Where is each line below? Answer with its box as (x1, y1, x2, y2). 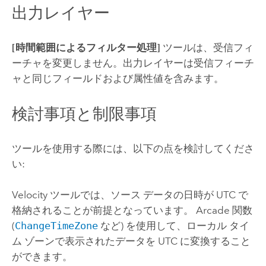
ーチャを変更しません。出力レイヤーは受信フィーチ (11, 57, 254, 69)
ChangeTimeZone (14, 220, 98, 232)
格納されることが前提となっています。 (11, 204, 196, 217)
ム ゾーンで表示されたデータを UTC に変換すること (11, 235, 251, 248)
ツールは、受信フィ (160, 42, 254, 54)
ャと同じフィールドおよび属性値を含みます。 (11, 72, 224, 85)
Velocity (11, 189, 47, 201)
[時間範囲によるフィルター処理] (11, 42, 160, 54)
